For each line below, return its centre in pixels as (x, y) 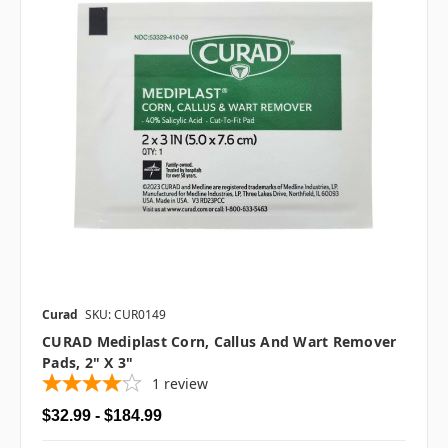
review (186, 383)
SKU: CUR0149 (125, 314)
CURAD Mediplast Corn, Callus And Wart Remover (219, 341)
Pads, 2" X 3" (88, 362)
